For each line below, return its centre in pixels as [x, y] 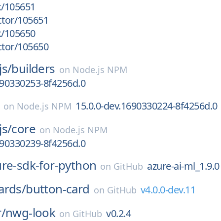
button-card [58, 189]
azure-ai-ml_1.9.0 [183, 166]
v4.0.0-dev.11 [168, 190]
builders [33, 68]
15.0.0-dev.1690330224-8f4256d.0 [147, 106]
